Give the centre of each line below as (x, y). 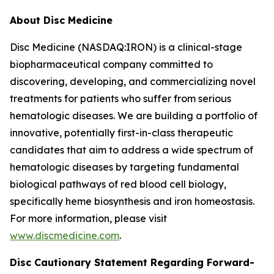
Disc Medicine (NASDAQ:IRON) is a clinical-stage (126, 47)
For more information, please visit (88, 218)
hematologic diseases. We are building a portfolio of (134, 116)
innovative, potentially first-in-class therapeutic (121, 133)
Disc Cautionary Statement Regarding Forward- (132, 262)
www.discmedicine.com (65, 235)
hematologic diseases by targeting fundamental (124, 167)
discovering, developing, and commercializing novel (133, 81)
